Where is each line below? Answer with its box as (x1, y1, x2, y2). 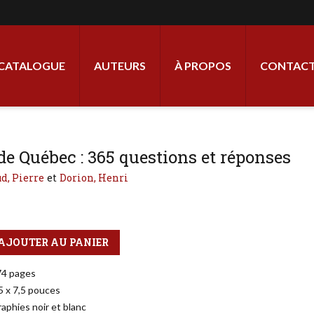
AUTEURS (94, 59, 146, 72)
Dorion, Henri (59, 171, 128, 184)
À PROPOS (175, 59, 231, 72)
